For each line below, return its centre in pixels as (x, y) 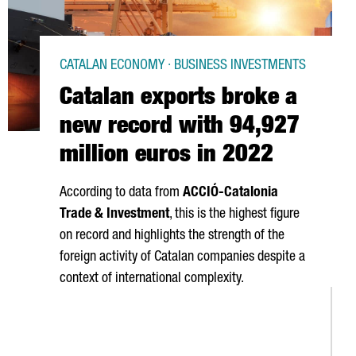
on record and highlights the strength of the (172, 236)
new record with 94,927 (180, 128)
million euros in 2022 (166, 157)
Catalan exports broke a (178, 99)
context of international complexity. (152, 279)
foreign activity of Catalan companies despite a (182, 257)
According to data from (121, 193)
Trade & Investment (114, 215)
